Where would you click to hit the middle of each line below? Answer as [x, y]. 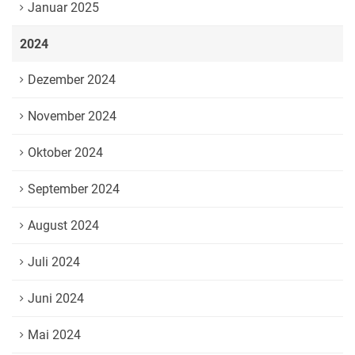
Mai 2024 [54, 335]
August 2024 [63, 225]
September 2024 [74, 189]
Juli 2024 [54, 262]
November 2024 [72, 116]
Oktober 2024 [65, 153]
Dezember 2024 [72, 80]
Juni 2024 [56, 298]
